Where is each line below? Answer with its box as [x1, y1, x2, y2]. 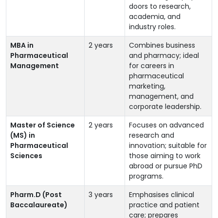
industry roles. [129, 22, 176, 32]
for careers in [129, 61, 174, 71]
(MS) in [10, 130, 35, 141]
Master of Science [10, 120, 75, 130]
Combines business [129, 40, 195, 51]
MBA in [10, 40, 34, 51]
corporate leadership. [129, 102, 201, 112]
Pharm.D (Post [10, 190, 62, 200]
